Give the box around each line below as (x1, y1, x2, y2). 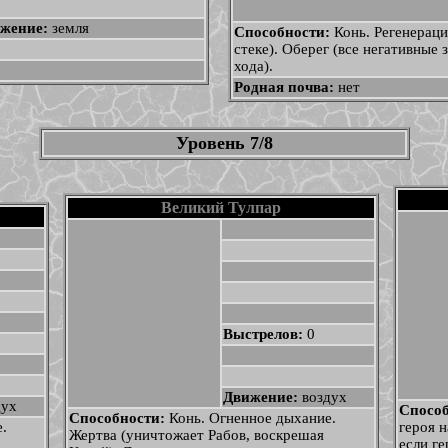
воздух (301, 389, 347, 405)
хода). (233, 58, 273, 74)
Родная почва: (233, 79, 338, 95)
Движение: (222, 389, 302, 405)
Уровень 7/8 (175, 133, 273, 153)
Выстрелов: (222, 326, 307, 342)
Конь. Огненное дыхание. (168, 410, 336, 426)
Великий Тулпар (160, 199, 281, 216)
